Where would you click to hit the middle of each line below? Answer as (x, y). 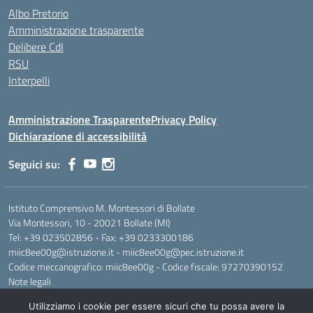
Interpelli (29, 80)
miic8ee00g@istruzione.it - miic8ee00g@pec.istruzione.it (126, 252)
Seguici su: (34, 164)
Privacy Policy (184, 119)
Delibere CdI (36, 47)
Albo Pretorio (38, 13)
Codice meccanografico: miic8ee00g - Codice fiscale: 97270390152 (146, 267)
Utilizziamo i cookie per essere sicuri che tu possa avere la (156, 306)
